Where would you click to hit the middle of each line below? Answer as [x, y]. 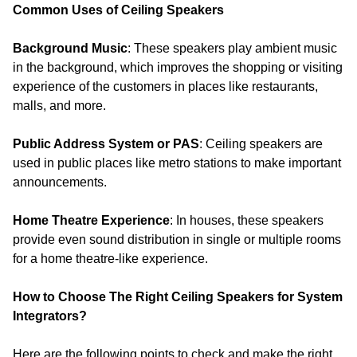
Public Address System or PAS [106, 144]
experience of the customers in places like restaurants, [165, 86]
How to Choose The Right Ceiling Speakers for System [178, 297]
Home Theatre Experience [91, 220]
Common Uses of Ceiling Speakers [120, 10]
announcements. [60, 182]
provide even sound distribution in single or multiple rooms [177, 239]
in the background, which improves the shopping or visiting [178, 67]
